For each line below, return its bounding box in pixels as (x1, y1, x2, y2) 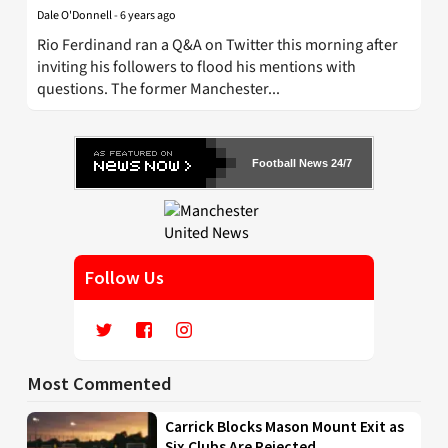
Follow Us (84, 266, 164, 290)
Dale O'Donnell (37, 7, 112, 25)
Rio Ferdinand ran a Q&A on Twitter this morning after (37, 34, 398, 57)
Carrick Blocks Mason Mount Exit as (165, 417, 405, 437)
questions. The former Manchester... (37, 78, 280, 101)
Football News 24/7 (252, 157, 352, 170)
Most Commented (27, 372, 172, 396)
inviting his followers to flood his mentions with (37, 56, 356, 79)
